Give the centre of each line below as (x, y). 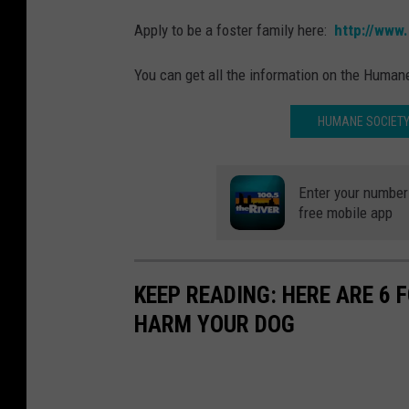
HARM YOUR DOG (215, 325)
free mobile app (346, 213)
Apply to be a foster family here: (234, 31)
